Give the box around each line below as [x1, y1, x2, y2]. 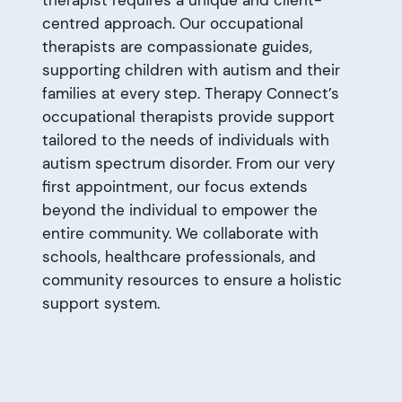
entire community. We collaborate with [41, 223, 319, 243]
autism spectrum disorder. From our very [41, 153, 335, 173]
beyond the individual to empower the [41, 199, 318, 220]
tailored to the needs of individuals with [41, 129, 329, 150]
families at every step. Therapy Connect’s [41, 83, 339, 103]
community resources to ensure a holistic [41, 269, 342, 290]
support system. [41, 293, 160, 313]
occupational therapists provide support [41, 106, 335, 127]
